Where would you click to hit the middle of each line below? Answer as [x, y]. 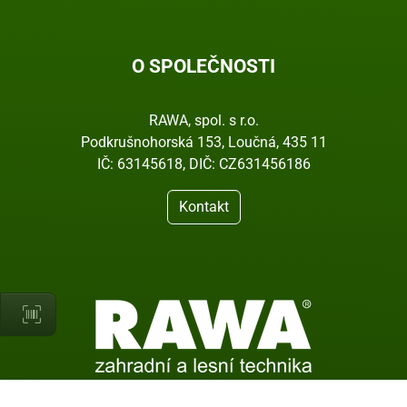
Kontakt [203, 207]
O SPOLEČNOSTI [203, 66]
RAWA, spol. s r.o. [203, 120]
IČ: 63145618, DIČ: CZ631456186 [203, 164]
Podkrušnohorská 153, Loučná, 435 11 [203, 142]
